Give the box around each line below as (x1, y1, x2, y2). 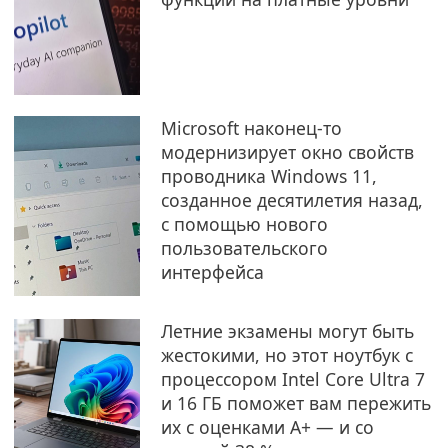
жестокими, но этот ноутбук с (160, 343, 413, 367)
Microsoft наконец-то (160, 116, 342, 140)
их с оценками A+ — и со (160, 415, 374, 439)
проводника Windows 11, (160, 164, 377, 188)
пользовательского (160, 236, 328, 260)
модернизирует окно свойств (160, 140, 414, 164)
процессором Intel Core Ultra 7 (160, 367, 425, 391)
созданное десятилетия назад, (160, 188, 423, 212)
